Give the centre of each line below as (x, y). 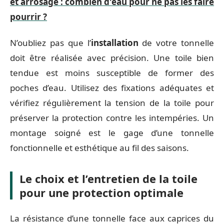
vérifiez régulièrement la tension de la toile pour (112, 103)
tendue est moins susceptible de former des (112, 73)
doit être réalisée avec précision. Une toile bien (112, 58)
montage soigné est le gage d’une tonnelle (112, 133)
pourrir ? (28, 16)
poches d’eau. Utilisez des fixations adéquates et (112, 88)
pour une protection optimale (101, 192)
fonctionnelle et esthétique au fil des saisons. (99, 148)
